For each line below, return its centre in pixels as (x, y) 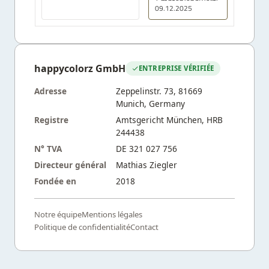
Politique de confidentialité (82, 227)
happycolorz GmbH (80, 68)
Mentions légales (112, 214)
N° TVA (48, 148)
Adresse (50, 91)
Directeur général (70, 165)
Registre (51, 119)
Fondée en (55, 181)
